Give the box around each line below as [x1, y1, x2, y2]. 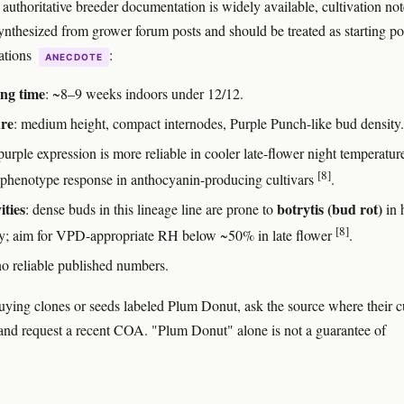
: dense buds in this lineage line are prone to [25, 198, 277, 218]
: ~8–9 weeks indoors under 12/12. [45, 83, 243, 103]
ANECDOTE [45, 50, 103, 62]
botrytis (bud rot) [277, 197, 382, 219]
